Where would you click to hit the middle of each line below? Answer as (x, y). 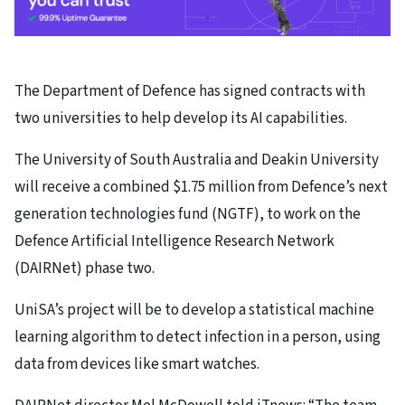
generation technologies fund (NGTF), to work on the (188, 215)
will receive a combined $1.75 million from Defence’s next (201, 188)
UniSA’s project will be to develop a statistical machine (194, 311)
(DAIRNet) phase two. (85, 269)
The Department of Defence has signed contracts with (190, 92)
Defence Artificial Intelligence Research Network (174, 242)
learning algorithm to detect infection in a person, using (198, 338)
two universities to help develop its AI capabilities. (181, 119)
